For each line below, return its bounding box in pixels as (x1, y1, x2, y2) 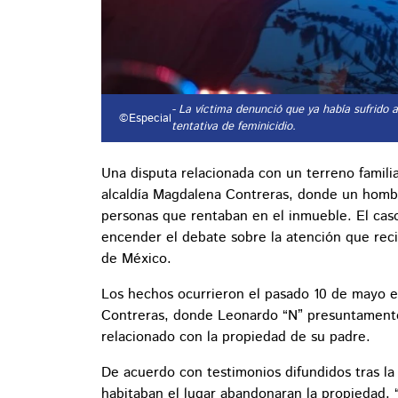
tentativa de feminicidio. (171, 118, 296, 136)
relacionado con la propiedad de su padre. (101, 327, 370, 348)
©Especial (115, 109, 171, 127)
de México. (101, 249, 171, 270)
